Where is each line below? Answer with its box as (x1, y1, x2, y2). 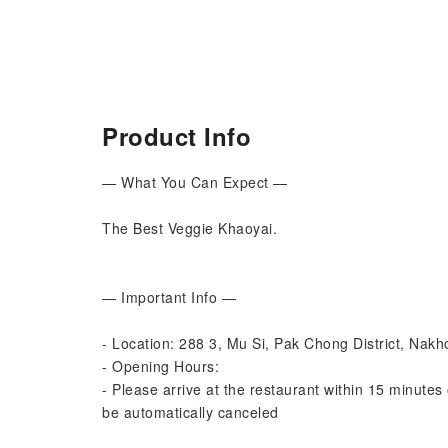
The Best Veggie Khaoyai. (102, 218, 277, 238)
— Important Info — (102, 287, 236, 307)
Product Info (102, 119, 251, 153)
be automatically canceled (102, 402, 279, 422)
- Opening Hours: (102, 356, 219, 376)
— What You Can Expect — (102, 172, 288, 192)
